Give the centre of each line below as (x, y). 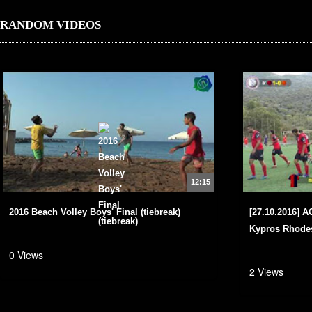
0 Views (26, 255)
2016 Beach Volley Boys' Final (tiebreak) (95, 212)
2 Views (267, 272)
